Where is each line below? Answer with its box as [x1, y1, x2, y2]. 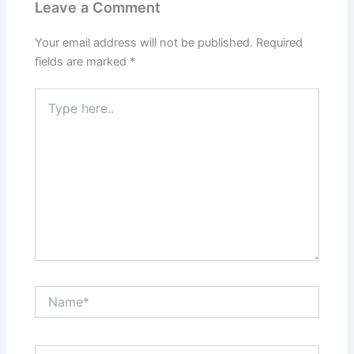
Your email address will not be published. [35, 36, 254, 51]
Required [256, 36, 303, 51]
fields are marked [35, 55, 130, 70]
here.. [34, 104, 64, 118]
